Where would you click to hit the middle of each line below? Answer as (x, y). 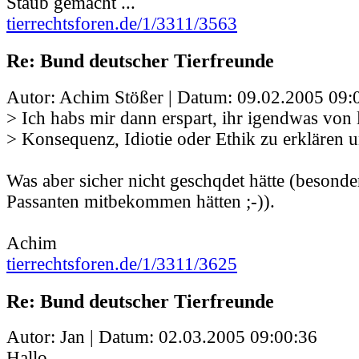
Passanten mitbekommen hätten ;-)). (141, 201)
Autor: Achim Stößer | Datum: (122, 97)
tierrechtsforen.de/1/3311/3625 (122, 264)
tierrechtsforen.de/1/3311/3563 (122, 24)
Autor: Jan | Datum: (83, 337)
